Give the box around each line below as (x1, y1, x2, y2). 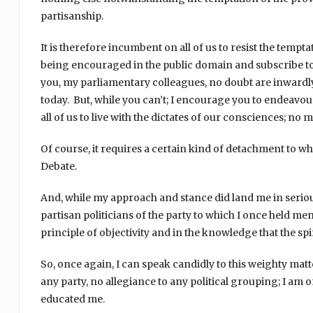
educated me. (40, 293, 105, 305)
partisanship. (40, 10, 103, 22)
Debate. (40, 160, 77, 173)
